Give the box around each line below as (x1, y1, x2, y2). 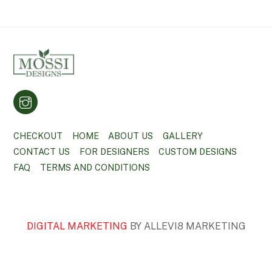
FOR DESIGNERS (79, 146, 149, 157)
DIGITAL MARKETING (26, 220, 130, 233)
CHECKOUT (13, 131, 63, 141)
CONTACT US (13, 146, 70, 157)
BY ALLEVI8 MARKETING (129, 220, 246, 233)
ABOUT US (108, 131, 154, 141)
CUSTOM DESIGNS (158, 146, 237, 157)
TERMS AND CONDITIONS (39, 162, 150, 173)
